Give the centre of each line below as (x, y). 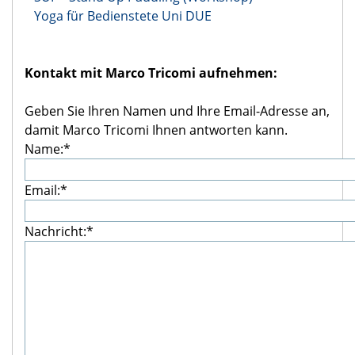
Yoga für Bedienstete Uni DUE (123, 16)
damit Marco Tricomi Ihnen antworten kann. (156, 130)
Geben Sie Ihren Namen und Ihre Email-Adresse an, (177, 111)
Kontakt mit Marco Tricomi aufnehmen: (151, 73)
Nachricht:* (59, 232)
